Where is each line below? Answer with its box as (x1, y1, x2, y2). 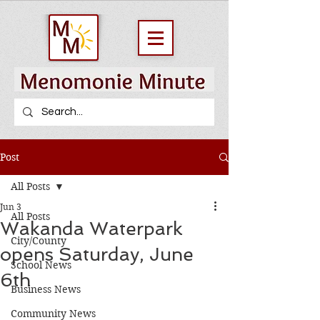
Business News (11, 283, 81, 296)
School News (11, 259, 71, 271)
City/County (11, 234, 66, 247)
